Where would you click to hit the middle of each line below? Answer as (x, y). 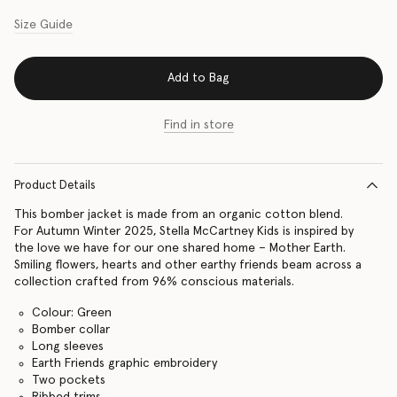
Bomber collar (70, 329)
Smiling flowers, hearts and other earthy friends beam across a (188, 265)
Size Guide (43, 25)
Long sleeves (67, 346)
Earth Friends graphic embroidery (124, 363)
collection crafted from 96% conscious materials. (154, 281)
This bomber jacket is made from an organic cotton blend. (179, 214)
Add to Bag (198, 78)
